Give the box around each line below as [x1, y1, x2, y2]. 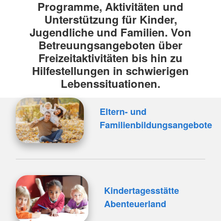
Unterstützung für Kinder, [44, 11, 177, 27]
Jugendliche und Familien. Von [30, 24, 191, 40]
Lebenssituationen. [61, 75, 160, 91]
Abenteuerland [104, 197, 166, 210]
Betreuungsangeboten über [38, 37, 183, 53]
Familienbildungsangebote [99, 118, 212, 131]
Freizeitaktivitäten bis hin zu [38, 50, 183, 66]
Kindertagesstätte [104, 184, 179, 197]
